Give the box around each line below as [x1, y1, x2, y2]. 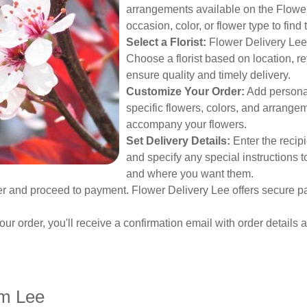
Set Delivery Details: [126, 135, 230, 147]
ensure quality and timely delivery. [126, 69, 291, 81]
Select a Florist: [126, 36, 206, 48]
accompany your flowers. [126, 119, 247, 130]
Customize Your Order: [126, 86, 245, 97]
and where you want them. [126, 168, 254, 180]
